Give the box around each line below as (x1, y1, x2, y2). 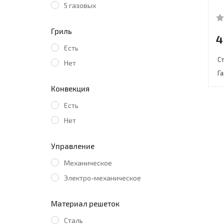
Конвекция (51, 83, 89, 93)
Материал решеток (51, 198, 119, 208)
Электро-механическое (64, 173, 141, 182)
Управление (51, 141, 94, 150)
